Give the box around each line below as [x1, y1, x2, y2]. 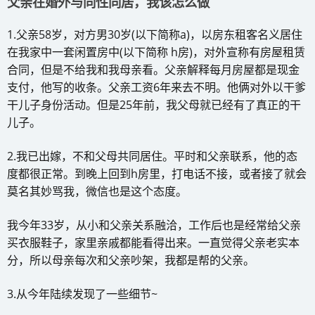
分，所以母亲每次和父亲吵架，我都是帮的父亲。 [7, 252, 255, 268]
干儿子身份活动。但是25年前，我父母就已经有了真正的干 [7, 96, 301, 112]
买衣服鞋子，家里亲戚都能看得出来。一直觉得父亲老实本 [7, 234, 300, 250]
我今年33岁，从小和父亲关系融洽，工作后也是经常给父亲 [7, 217, 301, 233]
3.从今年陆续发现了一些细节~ [7, 285, 157, 302]
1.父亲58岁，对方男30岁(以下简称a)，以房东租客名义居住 [7, 26, 302, 42]
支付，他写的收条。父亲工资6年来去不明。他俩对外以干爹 [7, 79, 306, 95]
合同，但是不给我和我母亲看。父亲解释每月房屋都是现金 [7, 61, 300, 77]
